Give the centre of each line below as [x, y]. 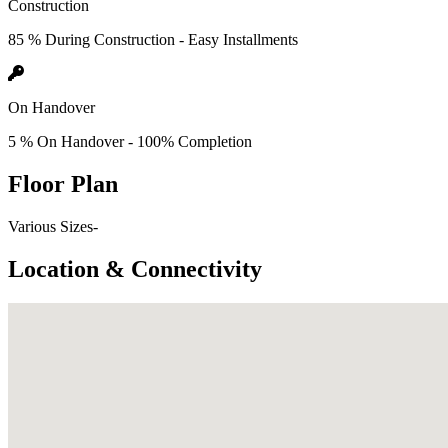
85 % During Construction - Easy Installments [153, 39]
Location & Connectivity [135, 268]
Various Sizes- [53, 226]
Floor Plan [63, 183]
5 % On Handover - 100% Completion [130, 141]
